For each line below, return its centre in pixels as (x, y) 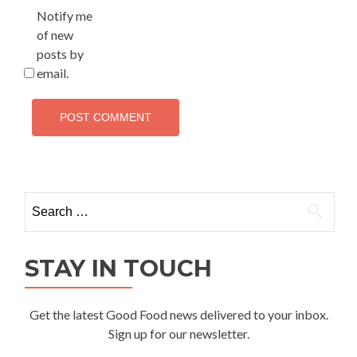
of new (55, 34)
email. (53, 73)
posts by (60, 53)
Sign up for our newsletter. (179, 333)
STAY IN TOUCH (118, 268)
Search (42, 200)
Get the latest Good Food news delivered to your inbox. (179, 314)
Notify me (65, 15)
